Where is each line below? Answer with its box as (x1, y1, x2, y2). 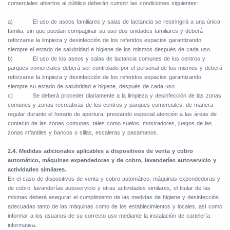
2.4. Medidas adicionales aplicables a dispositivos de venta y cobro (8, 148, 193, 155)
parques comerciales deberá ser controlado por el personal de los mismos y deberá (8, 65, 222, 71)
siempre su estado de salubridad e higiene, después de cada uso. (8, 83, 176, 90)
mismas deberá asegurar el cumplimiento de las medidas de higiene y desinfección (8, 194, 219, 201)
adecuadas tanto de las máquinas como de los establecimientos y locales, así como (8, 203, 222, 210)
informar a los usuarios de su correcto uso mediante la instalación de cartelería (8, 213, 210, 219)
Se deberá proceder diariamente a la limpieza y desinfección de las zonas (33, 92, 221, 99)
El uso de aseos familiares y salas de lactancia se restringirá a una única (33, 18, 220, 25)
